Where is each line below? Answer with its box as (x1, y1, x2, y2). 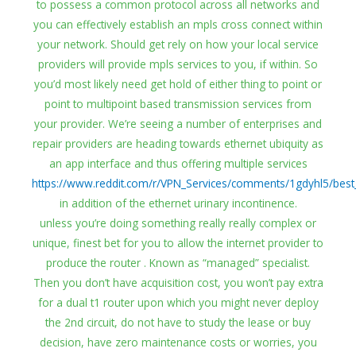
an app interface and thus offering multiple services (48, 156, 308, 172)
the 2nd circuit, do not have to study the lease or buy (45, 315, 311, 331)
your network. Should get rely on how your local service (37, 37, 319, 52)
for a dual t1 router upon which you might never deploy (37, 295, 319, 311)
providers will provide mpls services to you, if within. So (38, 56, 318, 72)
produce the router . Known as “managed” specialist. (46, 255, 310, 271)
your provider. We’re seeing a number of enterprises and (34, 116, 322, 132)
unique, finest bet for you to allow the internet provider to (33, 235, 323, 251)
